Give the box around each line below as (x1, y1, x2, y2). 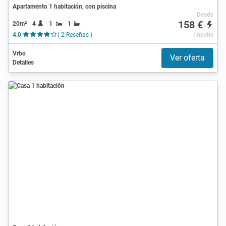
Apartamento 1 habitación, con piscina (13, 3, 116, 10)
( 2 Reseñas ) (57, 31, 92, 38)
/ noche (193, 31, 213, 38)
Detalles (13, 59, 34, 66)
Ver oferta (170, 52, 205, 63)
